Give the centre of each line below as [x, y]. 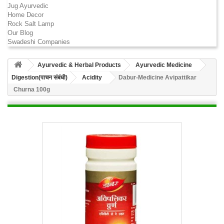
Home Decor [25, 15]
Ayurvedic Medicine [164, 65]
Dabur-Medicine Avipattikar [157, 77]
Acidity [92, 77]
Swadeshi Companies [39, 42]
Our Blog [20, 33]
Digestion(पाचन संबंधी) [39, 77]
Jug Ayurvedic [28, 6]
